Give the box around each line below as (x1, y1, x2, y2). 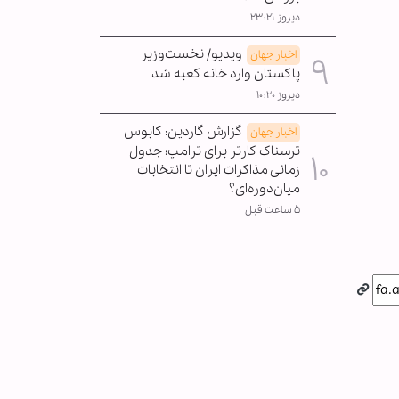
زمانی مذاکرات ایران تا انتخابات (137, 160, 300, 179)
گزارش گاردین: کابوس (124, 122, 242, 141)
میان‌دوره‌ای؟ (229, 179, 300, 198)
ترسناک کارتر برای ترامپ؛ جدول (129, 142, 300, 160)
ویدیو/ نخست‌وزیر (141, 45, 242, 63)
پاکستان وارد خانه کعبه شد (151, 64, 300, 83)
